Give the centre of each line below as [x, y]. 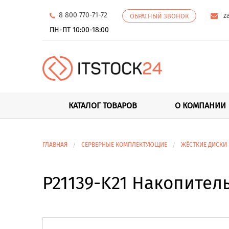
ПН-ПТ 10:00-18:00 [79, 30]
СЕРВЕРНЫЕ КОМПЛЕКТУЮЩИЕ [124, 144]
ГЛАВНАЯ [55, 144]
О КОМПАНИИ [200, 105]
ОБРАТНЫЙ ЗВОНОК [159, 16]
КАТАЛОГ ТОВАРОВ [103, 105]
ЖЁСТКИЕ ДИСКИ [204, 144]
